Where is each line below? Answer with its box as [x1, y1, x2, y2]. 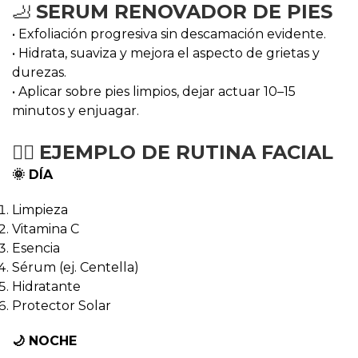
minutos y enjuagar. [12, 103, 139, 118]
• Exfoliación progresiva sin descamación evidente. [12, 26, 326, 42]
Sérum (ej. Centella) [12, 260, 139, 275]
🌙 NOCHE [12, 333, 77, 348]
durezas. [12, 65, 66, 80]
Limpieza [12, 202, 68, 217]
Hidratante [12, 279, 81, 294]
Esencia [12, 241, 60, 256]
